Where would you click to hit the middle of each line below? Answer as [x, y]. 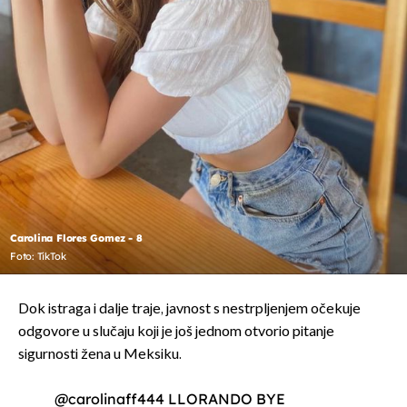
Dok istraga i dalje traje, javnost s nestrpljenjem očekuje [189, 310]
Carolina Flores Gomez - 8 [76, 238]
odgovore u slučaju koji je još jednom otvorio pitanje [176, 333]
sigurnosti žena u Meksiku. [100, 355]
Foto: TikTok [38, 257]
